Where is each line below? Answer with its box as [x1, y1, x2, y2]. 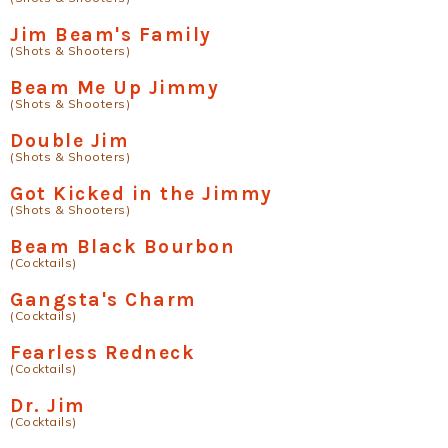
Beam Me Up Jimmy [10, 76, 219, 99]
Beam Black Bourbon [10, 235, 235, 258]
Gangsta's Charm [10, 288, 197, 311]
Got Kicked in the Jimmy [10, 182, 273, 205]
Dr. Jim [10, 394, 86, 417]
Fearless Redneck [10, 341, 195, 364]
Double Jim [10, 129, 129, 152]
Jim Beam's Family [10, 23, 212, 46]
